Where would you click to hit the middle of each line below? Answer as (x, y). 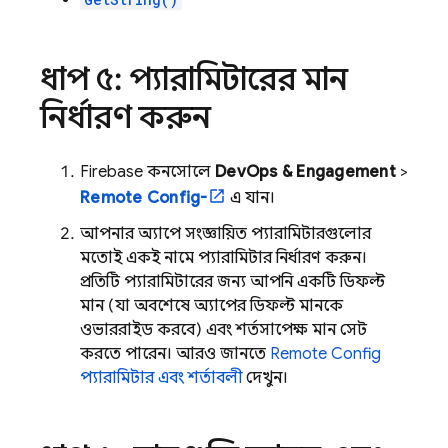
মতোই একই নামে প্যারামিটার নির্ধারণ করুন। (223, 258)
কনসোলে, (179, 172)
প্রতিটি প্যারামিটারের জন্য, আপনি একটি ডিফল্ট (232, 282)
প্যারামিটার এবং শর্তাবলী (161, 378)
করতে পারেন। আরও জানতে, (175, 354)
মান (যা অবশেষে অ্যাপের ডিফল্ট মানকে (211, 306)
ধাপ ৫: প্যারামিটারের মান (194, 79)
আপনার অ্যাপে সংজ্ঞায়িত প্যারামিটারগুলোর (225, 234)
